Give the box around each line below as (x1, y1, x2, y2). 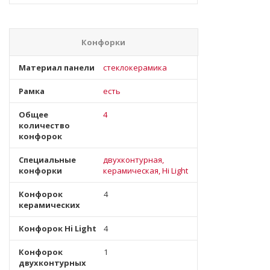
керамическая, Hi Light (103, 165, 188, 176)
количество (19, 120, 70, 131)
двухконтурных (19, 257, 86, 268)
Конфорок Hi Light (19, 223, 96, 234)
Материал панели (19, 62, 95, 73)
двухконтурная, (103, 154, 164, 165)
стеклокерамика (103, 62, 167, 73)
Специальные (19, 154, 76, 165)
